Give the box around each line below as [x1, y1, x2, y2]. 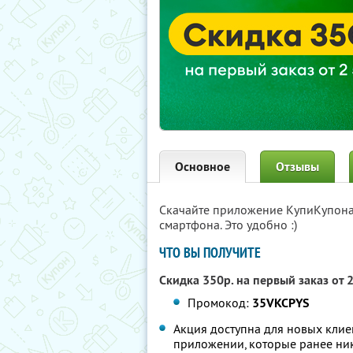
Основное [175, 158, 230, 175]
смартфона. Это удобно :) [159, 217, 297, 232]
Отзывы [276, 158, 319, 175]
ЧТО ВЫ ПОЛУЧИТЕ [159, 243, 261, 262]
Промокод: [188, 295, 253, 310]
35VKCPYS [252, 295, 310, 311]
